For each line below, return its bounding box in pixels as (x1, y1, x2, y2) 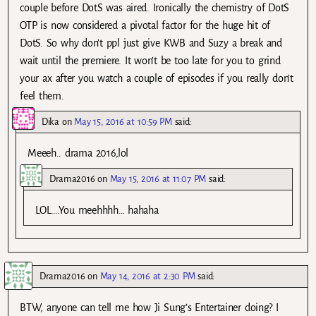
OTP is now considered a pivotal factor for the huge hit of (20, 19, 271, 31)
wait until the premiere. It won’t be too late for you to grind (20, 54, 281, 66)
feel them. (20, 90, 64, 102)
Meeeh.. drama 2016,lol (28, 147, 129, 159)
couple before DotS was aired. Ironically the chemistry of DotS (20, 1, 290, 13)
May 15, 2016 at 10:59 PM (74, 116, 172, 127)
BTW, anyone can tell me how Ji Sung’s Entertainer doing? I (20, 302, 279, 314)
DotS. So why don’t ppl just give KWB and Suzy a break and (20, 37, 282, 49)
